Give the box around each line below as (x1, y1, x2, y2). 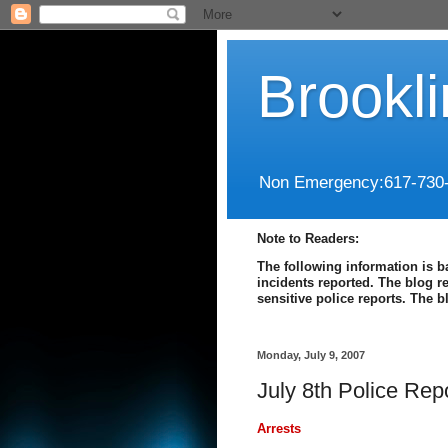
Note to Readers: (257, 231, 359, 247)
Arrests (257, 421, 301, 437)
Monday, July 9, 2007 (257, 349, 365, 362)
